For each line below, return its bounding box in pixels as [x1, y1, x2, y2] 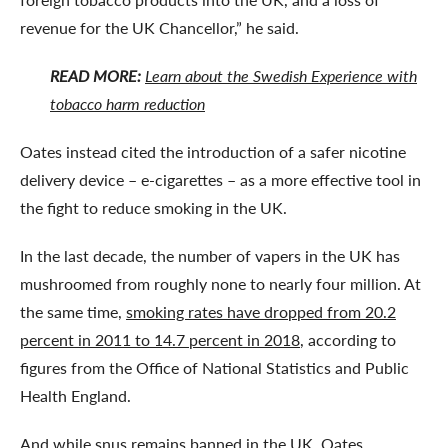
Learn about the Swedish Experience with [145, 63, 417, 87]
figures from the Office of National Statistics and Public [20, 355, 409, 379]
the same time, [20, 299, 126, 323]
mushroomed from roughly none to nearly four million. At [20, 271, 421, 295]
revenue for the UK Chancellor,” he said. [20, 15, 299, 39]
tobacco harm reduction [50, 91, 205, 115]
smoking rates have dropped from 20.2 [126, 299, 396, 323]
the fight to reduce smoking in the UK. [20, 195, 291, 219]
